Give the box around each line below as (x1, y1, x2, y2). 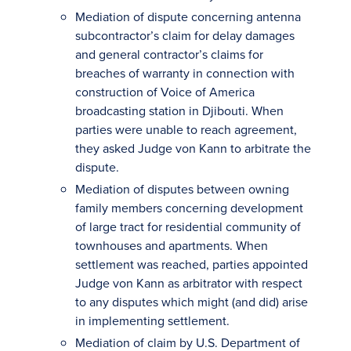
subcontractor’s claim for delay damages (75, 27, 295, 44)
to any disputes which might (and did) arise (75, 293, 308, 310)
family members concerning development (75, 199, 303, 216)
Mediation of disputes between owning (75, 180, 289, 197)
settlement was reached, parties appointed (75, 255, 308, 273)
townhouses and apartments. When (75, 237, 268, 254)
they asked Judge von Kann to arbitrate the (75, 139, 311, 157)
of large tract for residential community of (75, 218, 301, 235)
